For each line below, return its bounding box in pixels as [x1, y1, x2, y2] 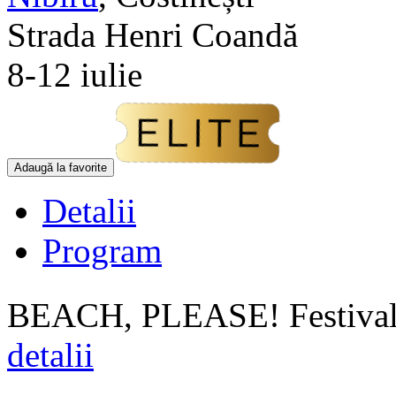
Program [42, 231, 162, 270]
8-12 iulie [7, 55, 142, 94]
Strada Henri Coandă [7, 15, 298, 54]
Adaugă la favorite [14, 160, 107, 174]
